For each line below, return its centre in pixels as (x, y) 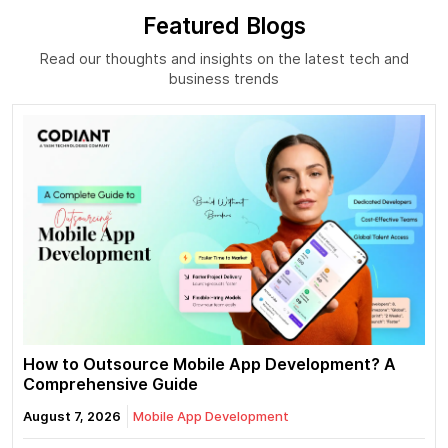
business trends (224, 79)
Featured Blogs (224, 26)
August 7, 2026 (72, 416)
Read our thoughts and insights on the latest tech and (224, 59)
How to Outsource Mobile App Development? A (209, 364)
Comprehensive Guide (110, 384)
